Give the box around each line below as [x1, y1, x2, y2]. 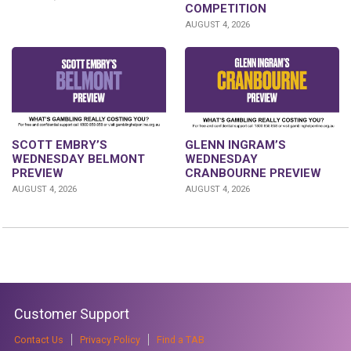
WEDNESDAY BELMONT [12, 152, 145, 167]
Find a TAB [157, 334, 204, 346]
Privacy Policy [80, 334, 140, 346]
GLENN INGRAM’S [185, 137, 286, 152]
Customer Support [14, 306, 129, 323]
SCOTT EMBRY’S [12, 138, 107, 153]
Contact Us [14, 334, 63, 346]
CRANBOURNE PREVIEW [185, 165, 321, 180]
